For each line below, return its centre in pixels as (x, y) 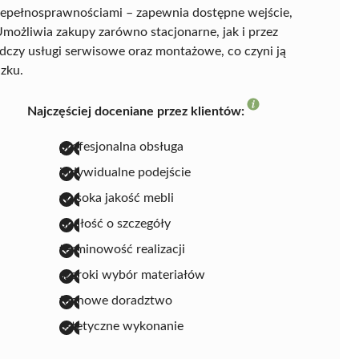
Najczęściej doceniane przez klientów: (136, 111)
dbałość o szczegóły (115, 223)
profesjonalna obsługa (121, 146)
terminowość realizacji (122, 249)
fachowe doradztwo (116, 300)
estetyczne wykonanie (121, 326)
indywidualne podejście (125, 172)
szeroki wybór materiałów (132, 274)
